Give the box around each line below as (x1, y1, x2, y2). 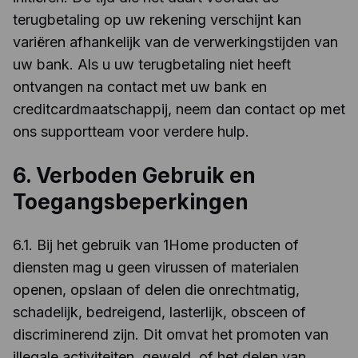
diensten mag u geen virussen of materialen (13, 259, 299, 276)
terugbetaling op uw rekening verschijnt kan (13, 11, 301, 28)
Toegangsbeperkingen (13, 189, 249, 214)
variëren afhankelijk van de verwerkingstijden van (13, 34, 338, 50)
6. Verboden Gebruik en (13, 163, 256, 188)
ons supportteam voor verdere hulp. (13, 123, 249, 140)
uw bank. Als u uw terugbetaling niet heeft (13, 56, 291, 73)
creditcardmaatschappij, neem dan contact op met (13, 101, 345, 117)
